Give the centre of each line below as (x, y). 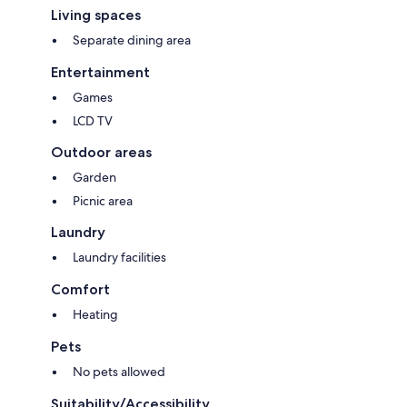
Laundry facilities (119, 257)
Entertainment (100, 72)
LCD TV (93, 120)
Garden (94, 177)
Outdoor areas (101, 152)
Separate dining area (132, 40)
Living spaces (96, 15)
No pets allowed (119, 371)
